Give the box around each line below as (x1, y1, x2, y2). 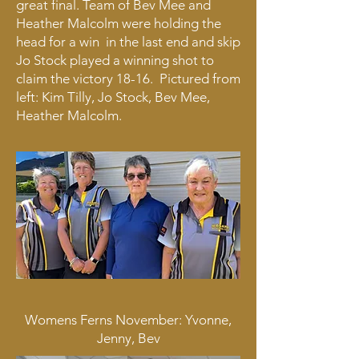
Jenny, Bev (96, 330, 160, 346)
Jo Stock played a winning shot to (16, 52, 214, 68)
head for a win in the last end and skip (16, 34, 240, 50)
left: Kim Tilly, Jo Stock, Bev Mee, (16, 89, 210, 105)
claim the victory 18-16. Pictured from (16, 71, 240, 87)
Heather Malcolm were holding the (16, 15, 221, 31)
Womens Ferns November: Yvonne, (25, 312, 232, 328)
